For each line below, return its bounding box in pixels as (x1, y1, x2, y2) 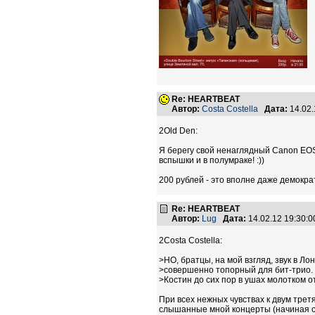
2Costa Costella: (159, 236, 222, 245)
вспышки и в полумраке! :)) (159, 155, 264, 165)
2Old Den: (159, 126, 198, 136)
